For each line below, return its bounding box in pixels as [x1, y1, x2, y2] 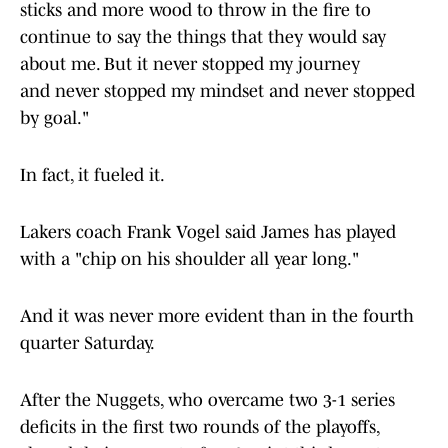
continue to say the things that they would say [20, 27, 386, 48]
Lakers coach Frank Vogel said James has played [20, 222, 396, 243]
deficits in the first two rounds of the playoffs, [20, 417, 379, 438]
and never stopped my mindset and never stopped [20, 81, 415, 102]
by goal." [20, 108, 89, 129]
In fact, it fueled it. [20, 165, 173, 186]
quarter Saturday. [20, 333, 158, 354]
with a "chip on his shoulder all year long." [20, 249, 359, 270]
